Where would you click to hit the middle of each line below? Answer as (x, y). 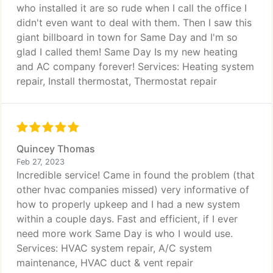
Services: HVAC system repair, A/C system (114, 248)
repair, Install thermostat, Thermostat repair (117, 81)
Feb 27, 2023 (41, 162)
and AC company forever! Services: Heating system (135, 66)
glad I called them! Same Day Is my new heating (127, 52)
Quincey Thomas (56, 149)
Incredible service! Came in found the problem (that (136, 175)
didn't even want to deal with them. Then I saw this (134, 23)
